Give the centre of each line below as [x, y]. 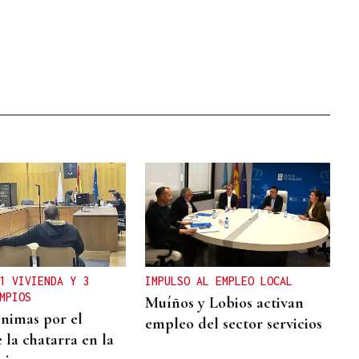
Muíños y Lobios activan [225, 303]
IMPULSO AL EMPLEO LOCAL [219, 280]
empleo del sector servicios [234, 323]
